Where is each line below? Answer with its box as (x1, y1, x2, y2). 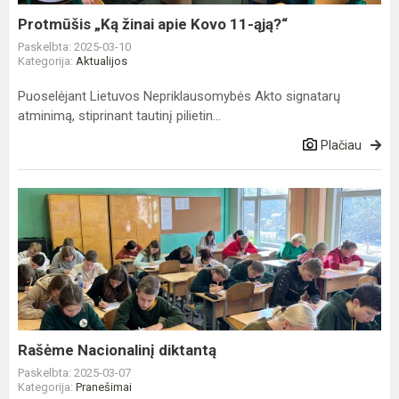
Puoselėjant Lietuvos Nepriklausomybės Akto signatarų (18, 88, 340, 104)
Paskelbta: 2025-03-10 (18, 40, 131, 53)
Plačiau (321, 138, 362, 152)
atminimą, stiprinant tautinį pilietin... (18, 108, 221, 124)
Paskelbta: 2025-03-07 (18, 366, 131, 379)
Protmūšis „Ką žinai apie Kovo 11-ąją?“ (18, 15, 288, 33)
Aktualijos (76, 54, 127, 68)
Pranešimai (76, 380, 132, 394)
